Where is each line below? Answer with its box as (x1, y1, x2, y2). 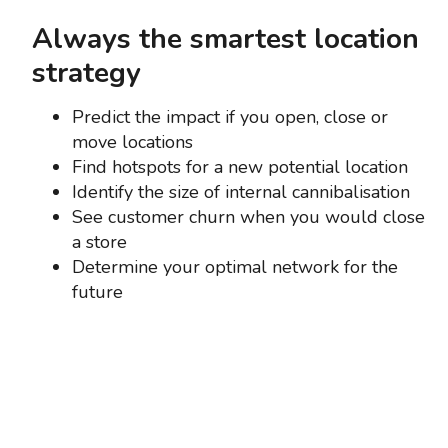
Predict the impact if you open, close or (72, 105, 388, 129)
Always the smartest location (32, 20, 419, 58)
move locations (72, 130, 193, 154)
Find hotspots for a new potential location (72, 155, 408, 179)
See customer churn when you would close (72, 205, 425, 229)
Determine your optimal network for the (72, 255, 398, 279)
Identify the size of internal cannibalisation (72, 180, 410, 204)
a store (72, 230, 127, 254)
